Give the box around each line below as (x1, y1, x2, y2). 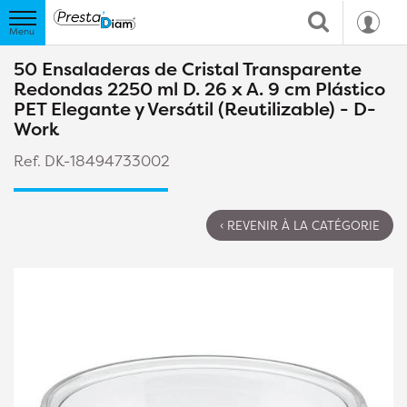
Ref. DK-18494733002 (14, 151, 170, 171)
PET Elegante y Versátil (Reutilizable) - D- (14, 96, 376, 121)
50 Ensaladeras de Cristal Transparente (14, 56, 362, 81)
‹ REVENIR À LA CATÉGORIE (220, 217, 380, 233)
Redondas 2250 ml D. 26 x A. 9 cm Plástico (14, 76, 385, 101)
